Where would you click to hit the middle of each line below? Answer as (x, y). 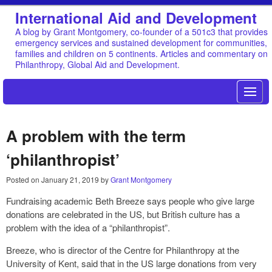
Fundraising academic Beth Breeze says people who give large (130, 200)
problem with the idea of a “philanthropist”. (88, 227)
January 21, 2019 (71, 179)
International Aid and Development (136, 17)
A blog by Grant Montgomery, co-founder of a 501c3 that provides (141, 31)
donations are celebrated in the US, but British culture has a (123, 214)
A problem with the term (96, 135)
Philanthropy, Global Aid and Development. (97, 64)
